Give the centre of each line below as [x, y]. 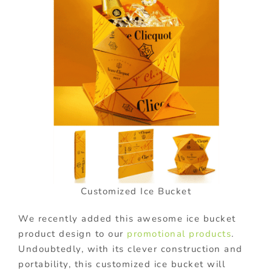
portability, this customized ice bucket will [122, 264]
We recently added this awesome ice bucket [127, 218]
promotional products [179, 233]
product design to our [73, 233]
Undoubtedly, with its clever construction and [131, 249]
